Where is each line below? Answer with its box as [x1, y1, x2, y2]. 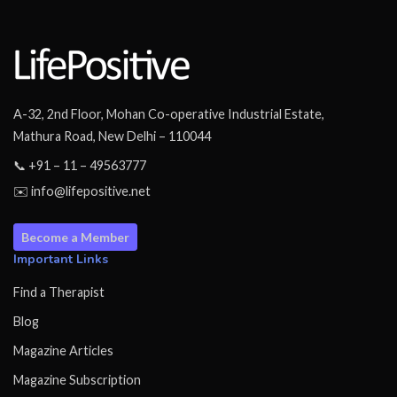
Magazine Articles [13, 343, 113, 359]
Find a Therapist [13, 284, 105, 300]
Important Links [13, 251, 108, 269]
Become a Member [21, 230, 129, 245]
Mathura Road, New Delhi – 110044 [13, 128, 211, 144]
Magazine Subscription [13, 372, 141, 388]
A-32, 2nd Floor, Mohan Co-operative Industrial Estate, [13, 106, 324, 122]
